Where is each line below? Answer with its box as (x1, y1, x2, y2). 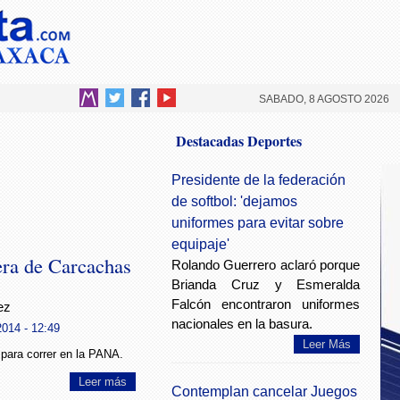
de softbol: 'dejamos (171, 194, 297, 209)
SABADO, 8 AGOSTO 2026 (259, 93, 389, 105)
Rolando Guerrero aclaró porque (171, 257, 361, 272)
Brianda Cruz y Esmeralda (171, 277, 361, 292)
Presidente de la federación (171, 172, 346, 187)
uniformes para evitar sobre (171, 215, 344, 230)
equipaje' (171, 237, 229, 252)
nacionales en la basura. (171, 316, 312, 331)
